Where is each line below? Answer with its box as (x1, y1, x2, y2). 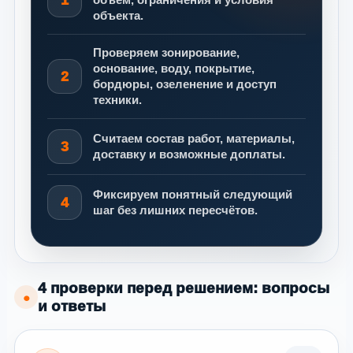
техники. (93, 93, 142, 107)
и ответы (38, 298, 106, 315)
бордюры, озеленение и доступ (93, 77, 277, 91)
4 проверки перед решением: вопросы (38, 280, 329, 297)
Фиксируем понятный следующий (93, 188, 292, 202)
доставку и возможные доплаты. (93, 147, 285, 162)
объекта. (93, 9, 143, 23)
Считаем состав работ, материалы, (93, 132, 295, 146)
